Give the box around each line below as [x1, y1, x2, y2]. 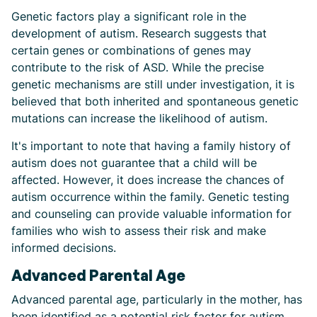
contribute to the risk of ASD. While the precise [11, 60, 264, 74]
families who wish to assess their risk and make [11, 224, 266, 238]
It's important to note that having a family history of [11, 139, 291, 153]
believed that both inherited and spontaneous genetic [11, 94, 299, 108]
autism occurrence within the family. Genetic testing [11, 190, 289, 204]
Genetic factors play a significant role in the [11, 9, 246, 23]
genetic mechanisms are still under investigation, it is [11, 77, 294, 91]
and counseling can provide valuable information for [11, 207, 292, 221]
